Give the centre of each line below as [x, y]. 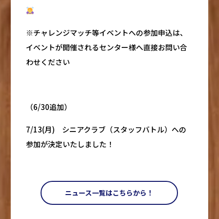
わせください [48, 62]
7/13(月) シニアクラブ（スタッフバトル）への [106, 130]
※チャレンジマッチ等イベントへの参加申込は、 [106, 33]
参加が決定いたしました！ [70, 144]
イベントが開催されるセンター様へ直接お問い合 [106, 47]
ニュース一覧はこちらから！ [109, 193]
